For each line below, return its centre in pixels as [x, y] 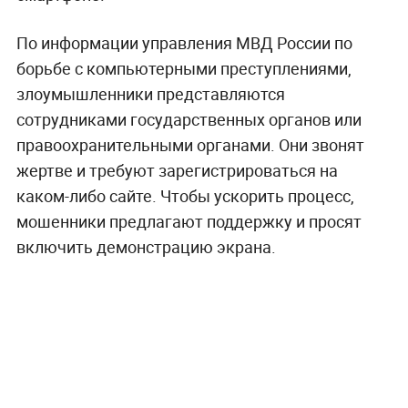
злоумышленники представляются [150, 94]
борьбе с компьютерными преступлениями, [184, 69]
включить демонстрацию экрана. [146, 247]
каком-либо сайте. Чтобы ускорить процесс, [185, 196]
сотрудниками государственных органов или [189, 120]
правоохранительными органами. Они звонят [190, 145]
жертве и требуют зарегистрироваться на [177, 171]
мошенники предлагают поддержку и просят [189, 222]
